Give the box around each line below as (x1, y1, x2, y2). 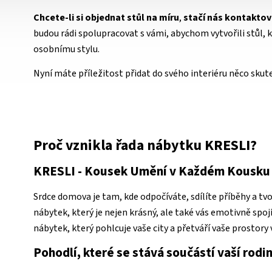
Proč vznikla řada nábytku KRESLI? (33, 134, 257, 156)
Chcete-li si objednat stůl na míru (33, 10, 179, 24)
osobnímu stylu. (33, 42, 100, 56)
